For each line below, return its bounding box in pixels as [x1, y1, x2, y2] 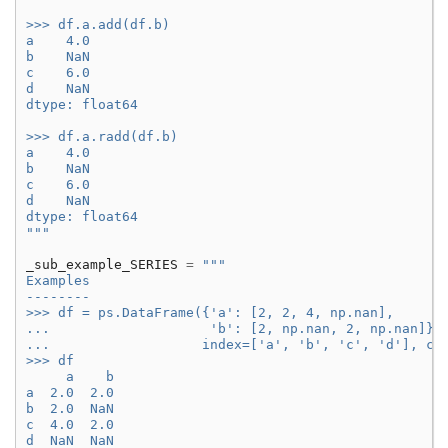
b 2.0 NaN [26, 401, 114, 417]
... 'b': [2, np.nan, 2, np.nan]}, [26, 321, 442, 337]
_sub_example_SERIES [26, 257, 178, 273]
